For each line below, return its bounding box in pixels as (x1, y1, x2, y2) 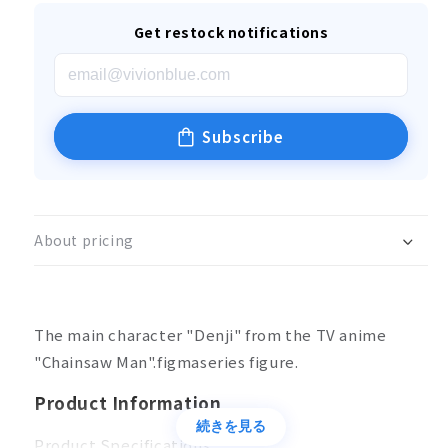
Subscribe (202, 125, 284, 147)
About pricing (34, 230, 134, 250)
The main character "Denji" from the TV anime (34, 324, 387, 345)
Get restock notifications (133, 22, 329, 42)
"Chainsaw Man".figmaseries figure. (34, 351, 299, 372)
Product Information (34, 390, 222, 415)
